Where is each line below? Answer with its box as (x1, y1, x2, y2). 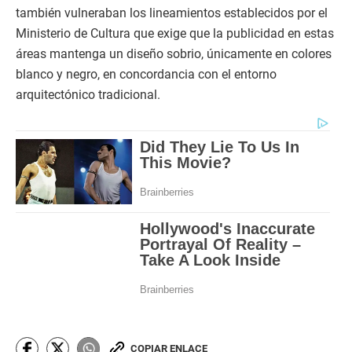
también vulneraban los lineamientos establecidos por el (16, 5, 328, 20)
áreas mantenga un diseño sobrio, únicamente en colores (16, 46, 332, 61)
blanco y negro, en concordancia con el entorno (16, 67, 277, 82)
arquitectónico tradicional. (16, 87, 160, 102)
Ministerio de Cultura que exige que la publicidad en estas (16, 26, 334, 41)
